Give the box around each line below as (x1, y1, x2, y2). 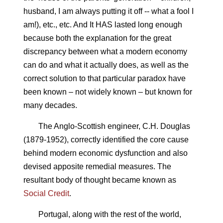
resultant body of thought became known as (23, 176, 176, 184)
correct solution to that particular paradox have (23, 74, 186, 83)
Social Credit (23, 189, 69, 198)
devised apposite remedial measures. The (23, 162, 171, 171)
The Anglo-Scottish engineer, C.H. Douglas (38, 122, 190, 130)
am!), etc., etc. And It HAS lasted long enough (23, 20, 182, 29)
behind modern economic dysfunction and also (23, 149, 188, 157)
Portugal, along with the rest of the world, (38, 210, 181, 219)
